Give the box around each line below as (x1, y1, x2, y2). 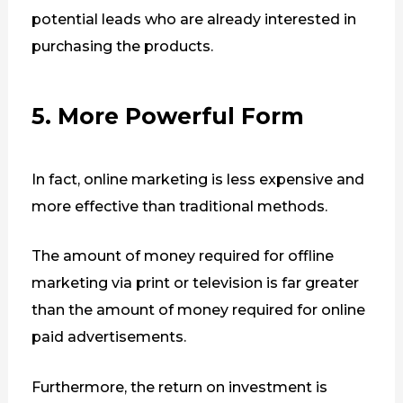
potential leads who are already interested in (31, 11, 356, 29)
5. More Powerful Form (31, 102, 304, 130)
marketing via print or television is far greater (31, 274, 359, 292)
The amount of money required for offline (31, 247, 334, 265)
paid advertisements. (31, 328, 186, 346)
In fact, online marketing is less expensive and (31, 170, 364, 188)
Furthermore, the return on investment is (31, 378, 327, 396)
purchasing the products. (31, 38, 213, 56)
